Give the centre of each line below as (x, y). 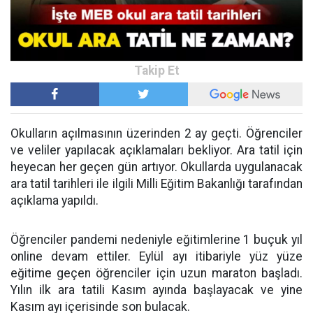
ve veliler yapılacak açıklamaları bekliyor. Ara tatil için (156, 151)
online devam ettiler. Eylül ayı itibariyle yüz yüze (156, 257)
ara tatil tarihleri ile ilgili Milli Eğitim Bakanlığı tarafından (156, 184)
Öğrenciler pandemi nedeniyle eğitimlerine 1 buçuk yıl (156, 240)
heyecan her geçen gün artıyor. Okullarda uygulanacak (156, 167)
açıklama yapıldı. (54, 201)
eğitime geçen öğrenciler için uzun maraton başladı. (156, 274)
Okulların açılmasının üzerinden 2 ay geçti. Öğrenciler (156, 134)
